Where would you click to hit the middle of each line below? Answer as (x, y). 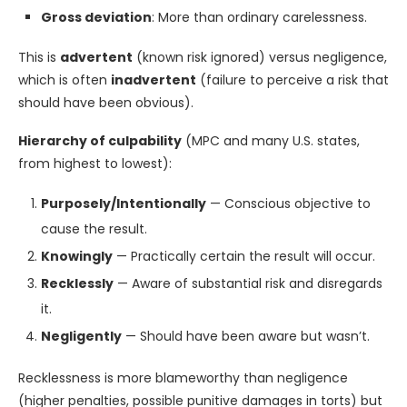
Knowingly (77, 256)
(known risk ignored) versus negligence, (260, 57)
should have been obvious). (106, 103)
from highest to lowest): (95, 164)
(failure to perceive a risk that (293, 80)
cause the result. (94, 229)
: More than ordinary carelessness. (259, 17)
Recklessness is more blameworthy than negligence (183, 378)
